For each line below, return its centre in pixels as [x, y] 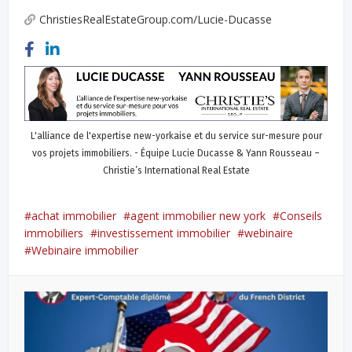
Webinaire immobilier [85, 250]
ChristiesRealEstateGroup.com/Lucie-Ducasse [156, 20]
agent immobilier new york [198, 215]
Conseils [301, 215]
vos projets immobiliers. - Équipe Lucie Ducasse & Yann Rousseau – [176, 153]
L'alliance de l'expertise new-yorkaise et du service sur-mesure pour [176, 136]
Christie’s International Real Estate [176, 170]
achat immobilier [74, 215]
